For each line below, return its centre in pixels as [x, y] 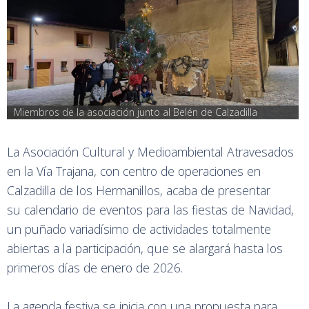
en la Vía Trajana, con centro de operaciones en [134, 171]
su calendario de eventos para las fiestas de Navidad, [150, 210]
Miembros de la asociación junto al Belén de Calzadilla [136, 112]
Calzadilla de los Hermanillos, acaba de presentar [139, 191]
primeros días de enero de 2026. [95, 268]
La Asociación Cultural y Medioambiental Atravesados [150, 152]
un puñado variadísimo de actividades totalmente [139, 229]
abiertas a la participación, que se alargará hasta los [145, 249]
